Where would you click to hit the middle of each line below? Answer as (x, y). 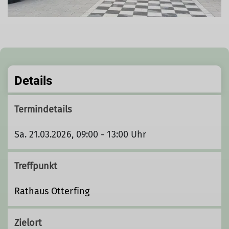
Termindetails (43, 109)
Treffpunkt (36, 166)
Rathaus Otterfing (52, 191)
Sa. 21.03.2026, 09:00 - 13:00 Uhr (80, 134)
